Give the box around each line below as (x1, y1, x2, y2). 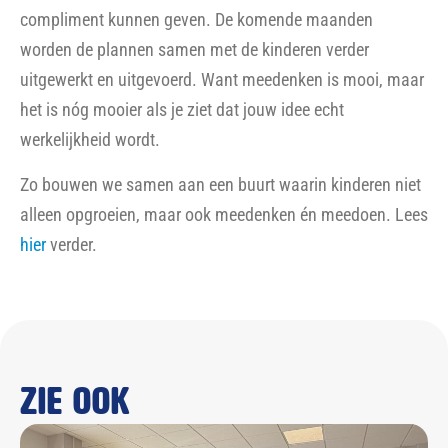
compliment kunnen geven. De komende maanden (20, 9, 373, 31)
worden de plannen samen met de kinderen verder (20, 39, 369, 61)
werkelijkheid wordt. (20, 129, 160, 151)
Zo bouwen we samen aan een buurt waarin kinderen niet (20, 173, 421, 195)
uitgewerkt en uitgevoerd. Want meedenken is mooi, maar (20, 69, 424, 91)
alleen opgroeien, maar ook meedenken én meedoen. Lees (20, 203, 428, 225)
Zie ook (20, 380, 131, 422)
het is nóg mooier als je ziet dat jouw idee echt (20, 99, 344, 121)
